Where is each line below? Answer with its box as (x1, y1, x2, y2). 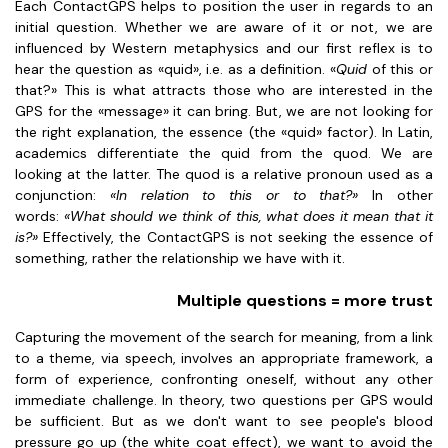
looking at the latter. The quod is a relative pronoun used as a (15, 165, 433, 183)
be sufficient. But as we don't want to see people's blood (15, 412, 433, 430)
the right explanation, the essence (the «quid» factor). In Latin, (15, 123, 433, 141)
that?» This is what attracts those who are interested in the (15, 81, 433, 99)
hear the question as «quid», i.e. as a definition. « (15, 60, 336, 78)
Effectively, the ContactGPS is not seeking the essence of (43, 228, 434, 246)
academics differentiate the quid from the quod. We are (15, 144, 433, 162)
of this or (371, 60, 434, 78)
